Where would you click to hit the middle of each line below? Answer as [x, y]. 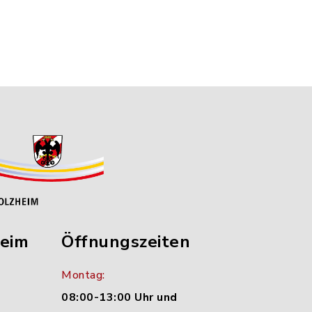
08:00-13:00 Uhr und [119, 298]
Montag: [83, 275]
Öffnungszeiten [126, 242]
